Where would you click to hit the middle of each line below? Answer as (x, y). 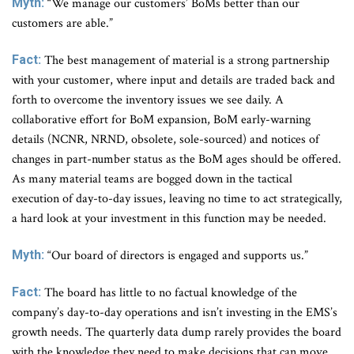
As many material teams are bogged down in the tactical (152, 179)
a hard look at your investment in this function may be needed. (169, 219)
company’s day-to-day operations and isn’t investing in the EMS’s (175, 312)
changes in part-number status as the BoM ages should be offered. (177, 160)
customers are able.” (62, 24)
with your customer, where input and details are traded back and (173, 81)
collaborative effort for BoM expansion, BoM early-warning (161, 120)
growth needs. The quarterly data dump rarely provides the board (177, 332)
